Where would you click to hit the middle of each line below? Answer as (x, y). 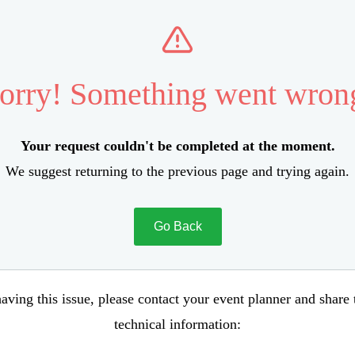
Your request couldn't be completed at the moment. (177, 146)
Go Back (177, 226)
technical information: (177, 324)
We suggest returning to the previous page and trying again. (177, 171)
